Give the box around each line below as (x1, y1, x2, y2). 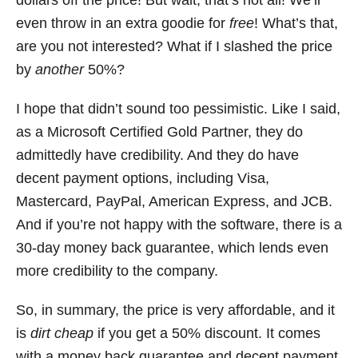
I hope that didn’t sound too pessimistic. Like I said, (16, 101, 340, 117)
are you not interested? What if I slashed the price (16, 38, 332, 55)
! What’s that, (254, 15, 338, 32)
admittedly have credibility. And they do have (16, 147, 299, 164)
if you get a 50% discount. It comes (93, 325, 320, 342)
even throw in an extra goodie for (16, 15, 229, 32)
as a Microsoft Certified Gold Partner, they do (16, 124, 303, 141)
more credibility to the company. (16, 263, 218, 280)
